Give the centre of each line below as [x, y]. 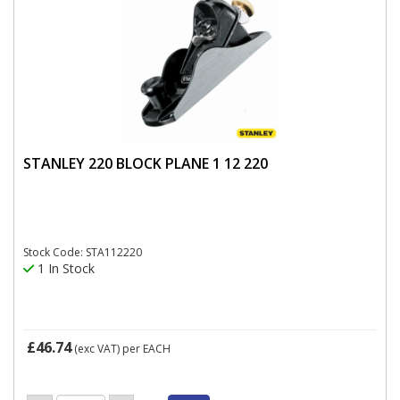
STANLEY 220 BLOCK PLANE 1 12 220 [146, 163]
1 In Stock [64, 268]
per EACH [146, 349]
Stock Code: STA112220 [83, 252]
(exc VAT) [97, 349]
